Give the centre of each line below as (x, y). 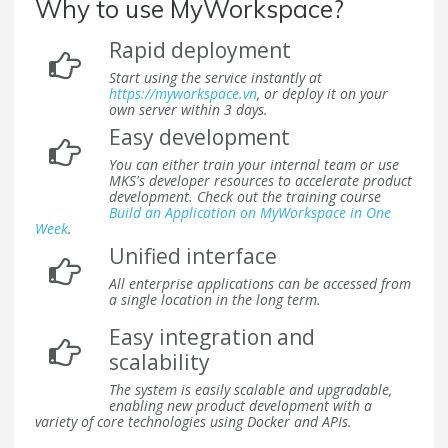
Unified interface (193, 256)
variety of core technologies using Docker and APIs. (193, 422)
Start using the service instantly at (215, 78)
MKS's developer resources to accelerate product (260, 181)
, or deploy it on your (322, 94)
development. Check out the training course (245, 197)
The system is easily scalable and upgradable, (250, 390)
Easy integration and (212, 337)
